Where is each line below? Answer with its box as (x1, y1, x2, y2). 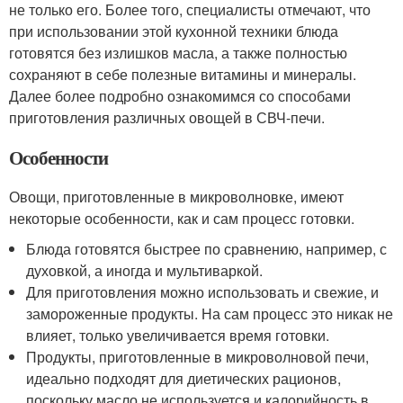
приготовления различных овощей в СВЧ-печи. (9, 107, 325, 128)
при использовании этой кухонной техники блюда (9, 21, 338, 41)
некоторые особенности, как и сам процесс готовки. (9, 208, 354, 228)
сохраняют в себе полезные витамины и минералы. (9, 64, 356, 85)
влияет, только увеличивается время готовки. (26, 325, 330, 345)
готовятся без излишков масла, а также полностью (9, 42, 347, 63)
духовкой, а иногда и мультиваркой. (26, 260, 264, 281)
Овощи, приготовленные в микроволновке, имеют (9, 186, 344, 207)
